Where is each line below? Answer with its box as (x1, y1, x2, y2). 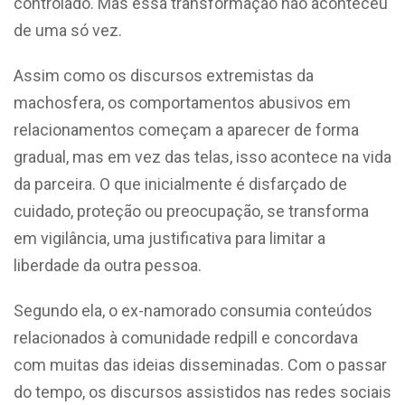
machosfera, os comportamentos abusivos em (14, 92, 351, 112)
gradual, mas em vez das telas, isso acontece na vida (14, 146, 391, 166)
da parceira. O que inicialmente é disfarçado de (14, 174, 347, 193)
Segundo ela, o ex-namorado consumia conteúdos (14, 300, 372, 320)
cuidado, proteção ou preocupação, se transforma (14, 201, 369, 221)
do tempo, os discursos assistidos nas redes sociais (14, 381, 391, 401)
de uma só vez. (14, 20, 122, 40)
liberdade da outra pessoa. (14, 255, 202, 275)
